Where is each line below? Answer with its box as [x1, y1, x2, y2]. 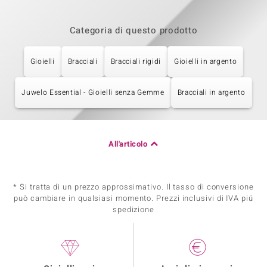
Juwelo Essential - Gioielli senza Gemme [21, 87, 164, 98]
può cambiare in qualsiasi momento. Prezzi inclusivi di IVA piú [14, 193, 253, 204]
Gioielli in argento [174, 56, 237, 67]
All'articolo [108, 138, 148, 150]
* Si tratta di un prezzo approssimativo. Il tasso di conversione [13, 181, 254, 193]
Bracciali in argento [177, 87, 246, 98]
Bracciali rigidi [110, 56, 162, 67]
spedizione [112, 204, 155, 215]
